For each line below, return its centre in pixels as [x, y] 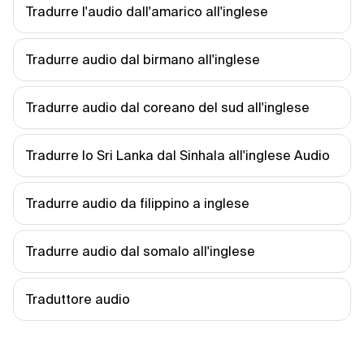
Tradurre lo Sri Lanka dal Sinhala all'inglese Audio [178, 155]
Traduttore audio [78, 299]
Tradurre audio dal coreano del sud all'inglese [168, 107]
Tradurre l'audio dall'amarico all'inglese [147, 11]
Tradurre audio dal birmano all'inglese [143, 59]
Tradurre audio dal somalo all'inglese [141, 251]
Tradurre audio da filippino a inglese [138, 203]
